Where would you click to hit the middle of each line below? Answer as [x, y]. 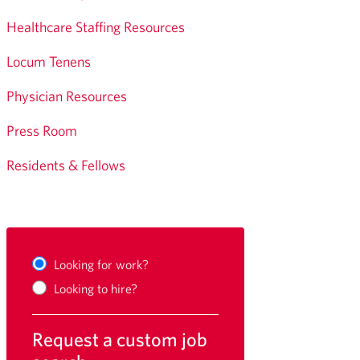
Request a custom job [119, 339]
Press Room [41, 130]
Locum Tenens [48, 61]
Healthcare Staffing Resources [95, 27]
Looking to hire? [95, 288]
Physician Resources [66, 96]
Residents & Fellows [65, 165]
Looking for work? [101, 264]
